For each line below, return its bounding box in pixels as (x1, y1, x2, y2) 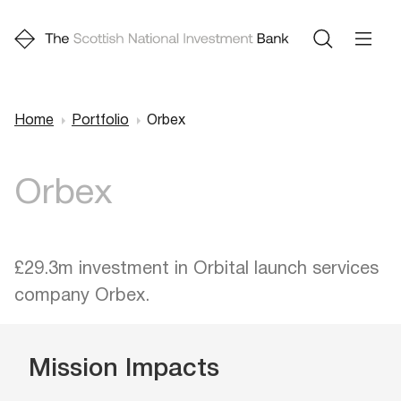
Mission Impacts (29, 358, 219, 380)
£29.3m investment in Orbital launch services (14, 261, 379, 277)
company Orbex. (14, 288, 149, 304)
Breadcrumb (14, 133, 213, 167)
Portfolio (72, 115, 129, 127)
